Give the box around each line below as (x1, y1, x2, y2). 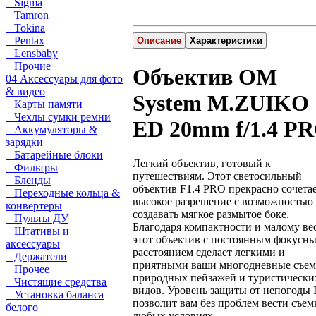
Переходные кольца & (6, 187, 120, 199)
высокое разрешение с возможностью (133, 195, 313, 208)
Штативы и (6, 225, 69, 237)
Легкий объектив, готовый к (133, 157, 271, 170)
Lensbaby (6, 47, 58, 59)
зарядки (6, 136, 43, 148)
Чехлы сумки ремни (6, 111, 111, 123)
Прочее (6, 263, 49, 275)
